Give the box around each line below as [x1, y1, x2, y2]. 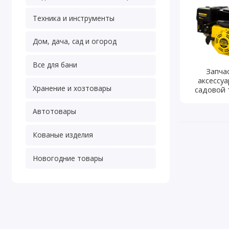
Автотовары [32, 106, 76, 117]
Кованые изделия [32, 130, 93, 140]
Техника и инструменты [32, 13, 114, 23]
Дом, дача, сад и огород [32, 36, 117, 47]
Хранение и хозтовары [32, 83, 111, 93]
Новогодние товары [32, 153, 103, 163]
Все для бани [32, 60, 77, 70]
